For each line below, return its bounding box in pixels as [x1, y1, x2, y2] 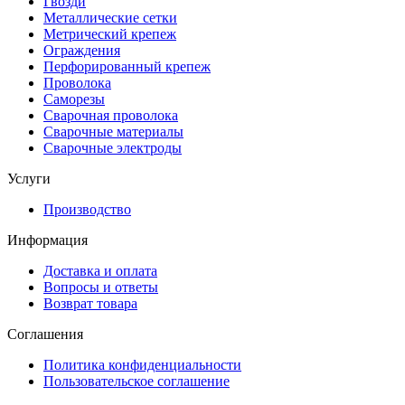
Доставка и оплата [43, 263, 157, 279]
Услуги [7, 171, 51, 187]
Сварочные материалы [43, 124, 184, 140]
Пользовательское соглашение [43, 373, 230, 390]
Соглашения [7, 326, 83, 343]
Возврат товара [43, 296, 137, 312]
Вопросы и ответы [43, 279, 158, 296]
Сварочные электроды [43, 140, 182, 156]
